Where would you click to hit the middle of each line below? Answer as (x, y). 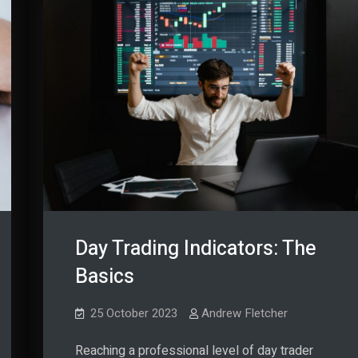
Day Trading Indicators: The (195, 249)
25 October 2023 (133, 313)
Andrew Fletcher (244, 313)
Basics (104, 276)
